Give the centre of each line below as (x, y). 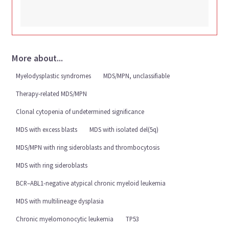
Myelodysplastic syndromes (54, 75)
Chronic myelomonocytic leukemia (65, 219)
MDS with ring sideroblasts (52, 165)
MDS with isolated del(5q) (124, 129)
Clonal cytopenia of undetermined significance (80, 111)
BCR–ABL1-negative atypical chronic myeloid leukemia (91, 183)
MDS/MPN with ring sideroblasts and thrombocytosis (88, 147)
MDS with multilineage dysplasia (60, 201)
